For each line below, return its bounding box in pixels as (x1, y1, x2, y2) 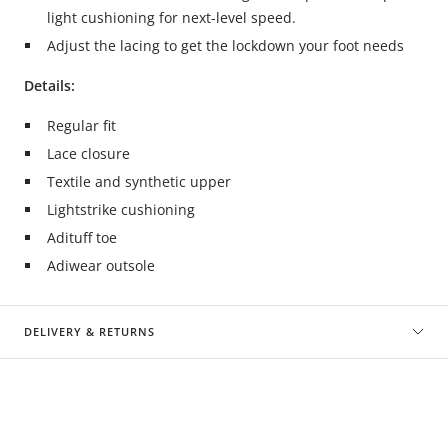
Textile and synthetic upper (46, 172, 231, 191)
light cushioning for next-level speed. (46, 8, 296, 27)
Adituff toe (46, 228, 117, 247)
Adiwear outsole (46, 256, 155, 275)
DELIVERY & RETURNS (24, 324, 155, 339)
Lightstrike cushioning (46, 200, 195, 219)
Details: (24, 76, 75, 95)
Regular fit (46, 116, 116, 135)
